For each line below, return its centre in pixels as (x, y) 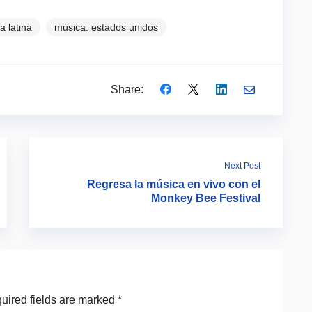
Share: (127, 89)
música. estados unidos (106, 27)
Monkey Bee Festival (206, 198)
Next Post (242, 165)
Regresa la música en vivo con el (174, 184)
